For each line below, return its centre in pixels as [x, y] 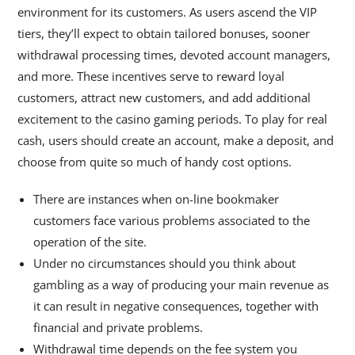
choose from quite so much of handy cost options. [155, 162]
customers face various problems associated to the [172, 220]
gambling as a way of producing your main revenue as [181, 284]
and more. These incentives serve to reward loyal [151, 76]
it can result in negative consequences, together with [176, 306]
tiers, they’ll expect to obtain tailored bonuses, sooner [164, 33]
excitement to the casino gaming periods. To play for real [173, 119]
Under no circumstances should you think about [165, 263]
